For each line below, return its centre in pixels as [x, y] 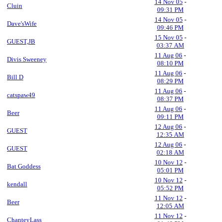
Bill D [15, 77]
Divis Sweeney [27, 59]
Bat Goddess [24, 166]
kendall [17, 184]
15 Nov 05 [168, 37]
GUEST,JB [21, 41]
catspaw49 [21, 95]
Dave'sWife [22, 24]
